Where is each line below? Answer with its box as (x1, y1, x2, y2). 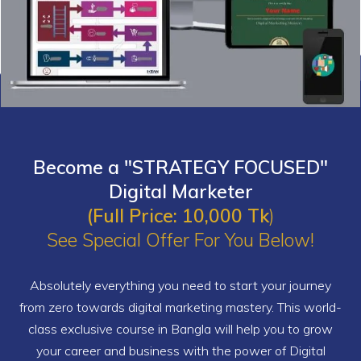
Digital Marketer (108, 180, 253, 204)
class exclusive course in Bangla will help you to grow (28, 321, 333, 338)
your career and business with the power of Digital (35, 342, 326, 359)
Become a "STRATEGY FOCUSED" (33, 156, 328, 180)
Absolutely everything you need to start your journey (30, 277, 331, 294)
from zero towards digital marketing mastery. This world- (19, 299, 342, 316)
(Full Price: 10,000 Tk (86, 204, 269, 228)
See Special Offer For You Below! (47, 228, 314, 252)
